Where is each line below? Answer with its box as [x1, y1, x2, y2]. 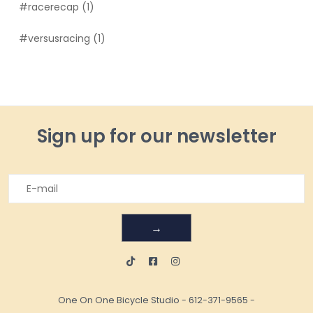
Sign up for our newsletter [36, 124, 277, 149]
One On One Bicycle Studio [58, 294, 180, 306]
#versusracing [19, 31, 93, 45]
